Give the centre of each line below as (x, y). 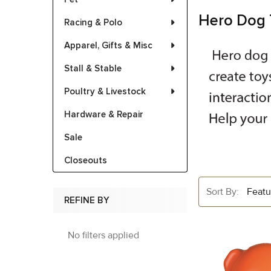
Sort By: (223, 191)
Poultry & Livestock (105, 91)
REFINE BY (87, 200)
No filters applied (103, 235)
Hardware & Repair (104, 114)
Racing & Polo (93, 22)
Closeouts (86, 160)
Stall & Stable (93, 68)
